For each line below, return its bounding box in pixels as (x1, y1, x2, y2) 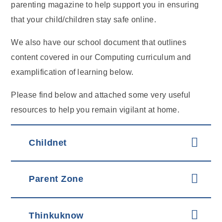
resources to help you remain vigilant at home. (11, 106, 180, 114)
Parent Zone (29, 174, 84, 184)
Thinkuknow (29, 210, 84, 221)
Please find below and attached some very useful (11, 91, 191, 99)
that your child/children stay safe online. (11, 15, 159, 24)
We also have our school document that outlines (11, 38, 187, 47)
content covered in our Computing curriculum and (11, 53, 191, 61)
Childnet (29, 138, 67, 148)
